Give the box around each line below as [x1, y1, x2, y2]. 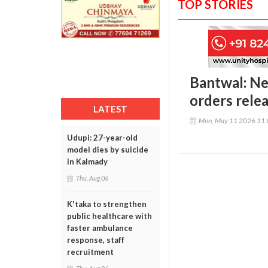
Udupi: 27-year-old [67, 133, 138, 142]
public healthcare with [67, 211, 152, 221]
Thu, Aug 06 [76, 174, 108, 182]
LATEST [93, 103, 127, 114]
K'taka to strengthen [67, 199, 147, 209]
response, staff [67, 235, 124, 245]
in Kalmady [67, 157, 108, 166]
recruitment [67, 247, 114, 257]
